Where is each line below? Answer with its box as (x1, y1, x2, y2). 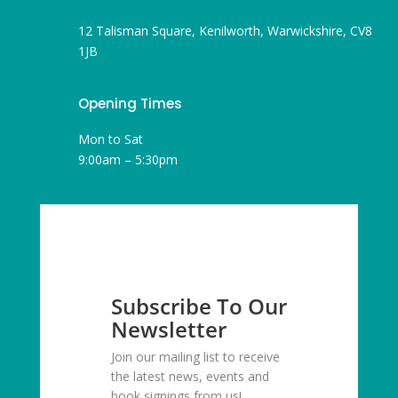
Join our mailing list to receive (110, 348, 280, 366)
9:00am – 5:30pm (77, 151, 178, 169)
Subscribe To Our (110, 291, 287, 322)
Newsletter (110, 314, 227, 345)
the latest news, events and (110, 368, 269, 386)
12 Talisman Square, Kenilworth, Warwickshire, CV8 (77, 22, 372, 40)
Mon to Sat (77, 131, 143, 148)
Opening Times (77, 94, 182, 114)
